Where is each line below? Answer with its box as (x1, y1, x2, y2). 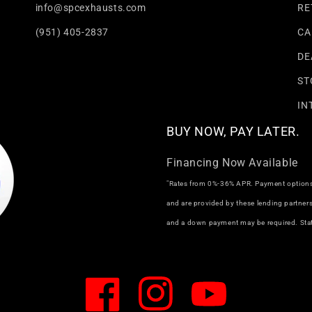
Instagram (138, 295, 187, 307)
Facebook (85, 295, 131, 307)
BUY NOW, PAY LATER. (166, 124, 300, 139)
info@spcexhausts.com (35, 2, 146, 14)
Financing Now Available (166, 156, 298, 170)
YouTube (191, 295, 232, 307)
